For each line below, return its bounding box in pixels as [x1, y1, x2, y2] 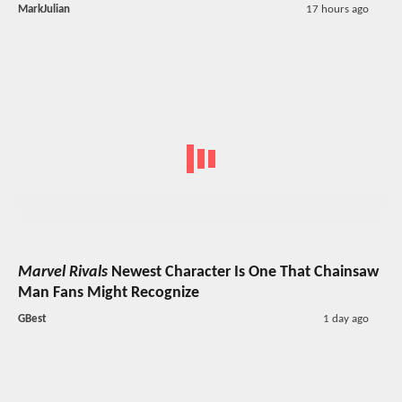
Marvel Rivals [18, 264, 108, 282]
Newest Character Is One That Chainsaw [108, 264, 379, 282]
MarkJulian [18, 3, 70, 15]
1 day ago [322, 313, 369, 326]
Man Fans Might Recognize [18, 284, 199, 302]
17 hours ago [305, 3, 369, 15]
